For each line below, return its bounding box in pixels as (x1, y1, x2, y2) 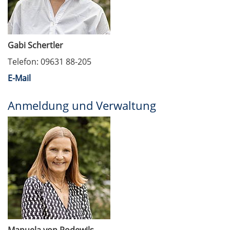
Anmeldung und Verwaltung (8, 98, 156, 113)
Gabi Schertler (8, 40, 63, 51)
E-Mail (8, 72, 31, 84)
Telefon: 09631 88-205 (8, 56, 91, 67)
